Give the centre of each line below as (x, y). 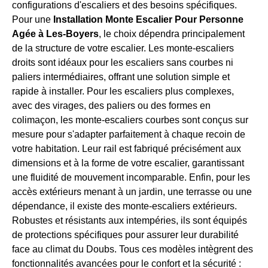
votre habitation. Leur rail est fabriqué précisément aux (127, 149)
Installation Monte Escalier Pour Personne (148, 20)
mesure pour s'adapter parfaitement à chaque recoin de (129, 135)
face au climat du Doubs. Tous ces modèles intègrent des (133, 249)
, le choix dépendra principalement (172, 34)
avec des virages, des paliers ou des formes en (111, 106)
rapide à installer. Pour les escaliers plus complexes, (123, 92)
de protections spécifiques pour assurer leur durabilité (125, 235)
